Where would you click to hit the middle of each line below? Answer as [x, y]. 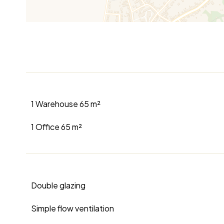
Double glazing [58, 185]
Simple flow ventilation [72, 208]
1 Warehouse [55, 104]
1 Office [46, 127]
